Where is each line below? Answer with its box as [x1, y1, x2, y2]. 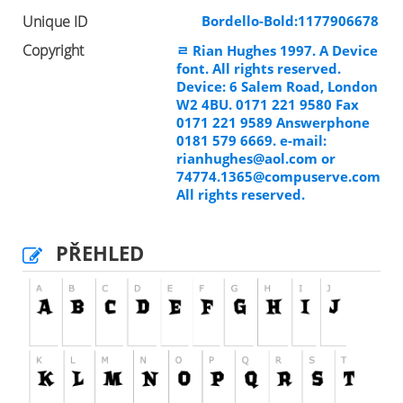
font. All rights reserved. [176, 59, 341, 78]
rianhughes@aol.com [176, 149, 318, 168]
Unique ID [22, 12, 87, 32]
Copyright [22, 40, 84, 61]
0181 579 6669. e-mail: [176, 131, 327, 150]
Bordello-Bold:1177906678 [201, 12, 379, 31]
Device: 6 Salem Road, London [176, 77, 378, 96]
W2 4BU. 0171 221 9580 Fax [176, 95, 359, 114]
